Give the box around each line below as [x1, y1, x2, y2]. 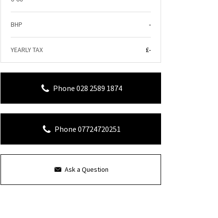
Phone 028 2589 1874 [53, 83, 122, 93]
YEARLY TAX [11, 45, 43, 54]
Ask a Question [65, 165, 109, 174]
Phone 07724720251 [54, 124, 121, 134]
